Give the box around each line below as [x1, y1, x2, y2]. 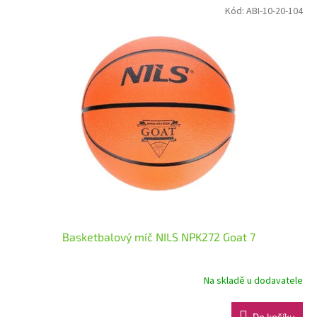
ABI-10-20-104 [246, 4, 303, 18]
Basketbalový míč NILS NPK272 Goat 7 [62, 229, 255, 243]
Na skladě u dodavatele [204, 274, 303, 289]
